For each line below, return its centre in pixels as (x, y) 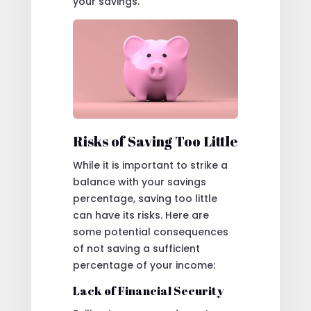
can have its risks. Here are (141, 215)
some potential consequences (150, 232)
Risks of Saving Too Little (155, 141)
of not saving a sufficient (136, 248)
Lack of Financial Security (148, 290)
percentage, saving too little (145, 198)
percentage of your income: (144, 265)
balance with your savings (139, 182)
